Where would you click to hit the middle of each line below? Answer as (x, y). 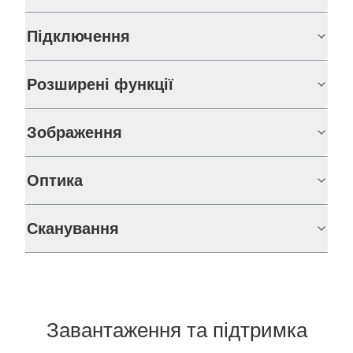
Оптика (55, 181)
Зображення (74, 133)
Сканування (73, 229)
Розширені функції (100, 85)
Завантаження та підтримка (176, 331)
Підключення (78, 37)
